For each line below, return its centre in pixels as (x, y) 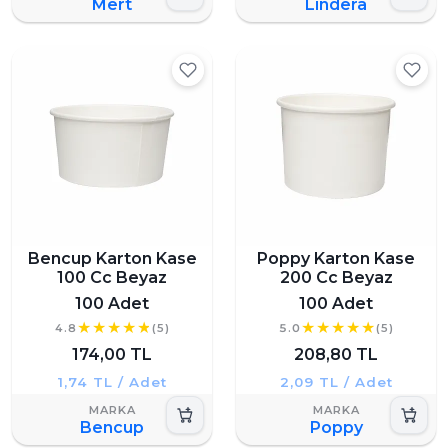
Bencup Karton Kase (112, 259)
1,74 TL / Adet (112, 381)
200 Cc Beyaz (336, 278)
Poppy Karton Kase (336, 259)
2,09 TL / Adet (336, 381)
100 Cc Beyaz (112, 278)
